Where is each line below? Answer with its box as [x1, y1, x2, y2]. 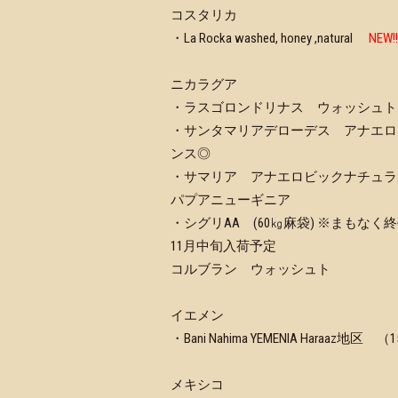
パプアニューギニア [171, 192, 291, 208]
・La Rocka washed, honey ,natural [171, 30, 369, 46]
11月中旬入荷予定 [171, 238, 276, 254]
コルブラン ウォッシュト [171, 261, 330, 277]
